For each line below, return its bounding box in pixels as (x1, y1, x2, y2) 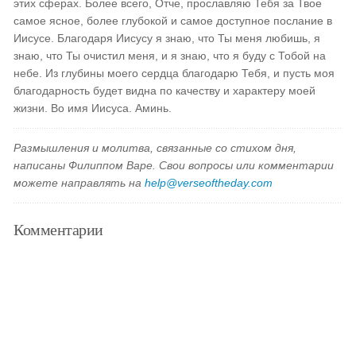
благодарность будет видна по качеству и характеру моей (14, 84, 316, 97)
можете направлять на (14, 176, 145, 189)
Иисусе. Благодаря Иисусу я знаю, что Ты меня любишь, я (14, 32, 321, 44)
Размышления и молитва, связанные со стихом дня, (14, 141, 297, 154)
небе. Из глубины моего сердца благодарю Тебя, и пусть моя (14, 67, 335, 79)
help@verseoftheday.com (145, 176, 273, 189)
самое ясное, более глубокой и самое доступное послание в (14, 14, 333, 27)
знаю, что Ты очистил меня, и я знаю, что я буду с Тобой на (14, 49, 327, 62)
